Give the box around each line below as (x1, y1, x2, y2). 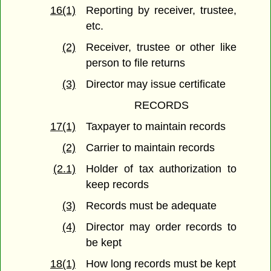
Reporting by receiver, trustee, (86, 4, 237, 17)
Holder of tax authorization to (86, 163, 237, 175)
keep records (86, 178, 149, 191)
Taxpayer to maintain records (86, 120, 226, 133)
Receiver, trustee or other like (86, 41, 237, 54)
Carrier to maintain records (86, 142, 215, 154)
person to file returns (86, 57, 186, 70)
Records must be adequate (86, 200, 217, 212)
